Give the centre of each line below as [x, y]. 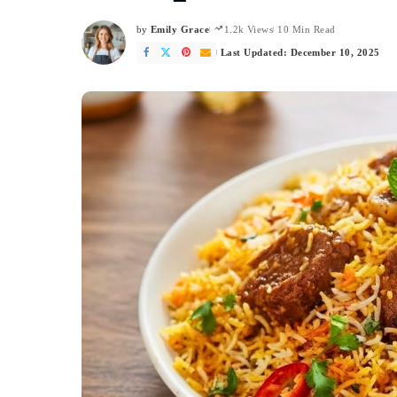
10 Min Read [307, 29]
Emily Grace [180, 29]
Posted [151, 36]
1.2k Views [249, 29]
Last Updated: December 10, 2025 [300, 53]
